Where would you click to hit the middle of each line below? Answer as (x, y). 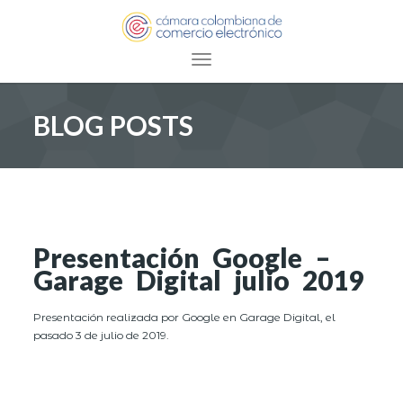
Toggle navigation (258, 63)
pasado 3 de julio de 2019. (102, 335)
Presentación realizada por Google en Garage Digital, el (185, 317)
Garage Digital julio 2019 (199, 280)
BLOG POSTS (114, 125)
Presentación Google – (183, 258)
